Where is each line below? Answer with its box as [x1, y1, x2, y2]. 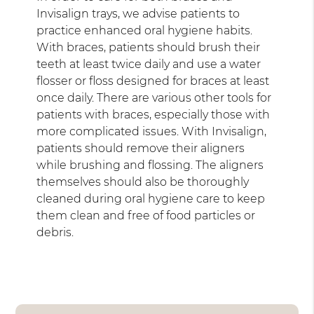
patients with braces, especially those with [36, 107, 271, 121]
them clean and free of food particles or [36, 208, 256, 222]
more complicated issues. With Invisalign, [36, 124, 267, 138]
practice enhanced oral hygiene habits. [36, 23, 253, 37]
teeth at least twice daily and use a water [36, 57, 261, 71]
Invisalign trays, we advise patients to [36, 6, 240, 20]
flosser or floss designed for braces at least [36, 74, 270, 88]
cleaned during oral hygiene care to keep [36, 191, 266, 205]
